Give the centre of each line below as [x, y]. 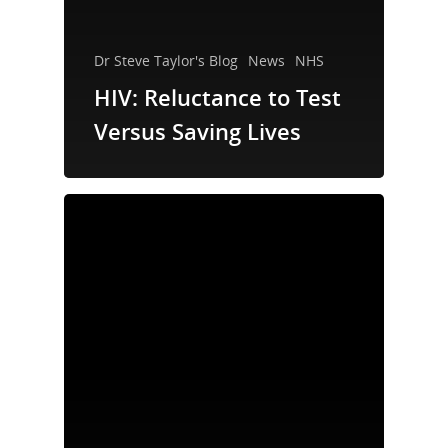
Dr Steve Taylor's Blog [166, 60]
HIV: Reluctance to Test [217, 96]
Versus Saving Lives [197, 130]
